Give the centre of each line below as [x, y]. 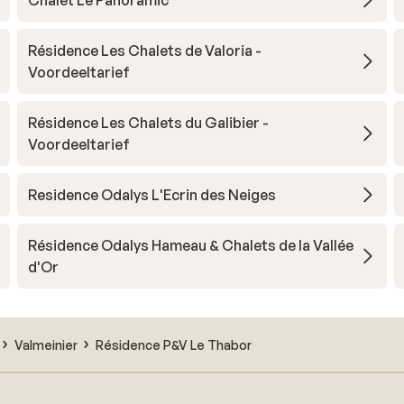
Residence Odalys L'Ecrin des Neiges [151, 195]
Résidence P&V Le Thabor [174, 344]
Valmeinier [46, 344]
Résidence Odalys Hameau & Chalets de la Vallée [190, 245]
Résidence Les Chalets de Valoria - [144, 50]
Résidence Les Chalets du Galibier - [148, 123]
